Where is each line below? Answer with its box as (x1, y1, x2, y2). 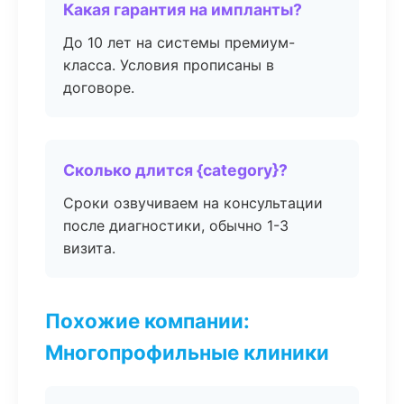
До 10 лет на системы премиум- (63, 33, 295, 51)
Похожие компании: (45, 308, 250, 333)
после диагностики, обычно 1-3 (63, 216, 289, 234)
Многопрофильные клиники (45, 340, 329, 364)
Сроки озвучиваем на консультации (63, 194, 323, 212)
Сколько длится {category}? (63, 161, 288, 179)
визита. (63, 239, 115, 257)
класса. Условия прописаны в (63, 56, 274, 74)
